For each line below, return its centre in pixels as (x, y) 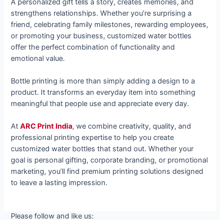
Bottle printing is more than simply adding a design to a (103, 81)
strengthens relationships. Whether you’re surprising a (101, 13)
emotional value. (38, 58)
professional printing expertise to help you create (93, 138)
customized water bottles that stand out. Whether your (102, 149)
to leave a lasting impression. (59, 183)
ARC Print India (46, 126)
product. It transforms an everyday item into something (103, 92)
